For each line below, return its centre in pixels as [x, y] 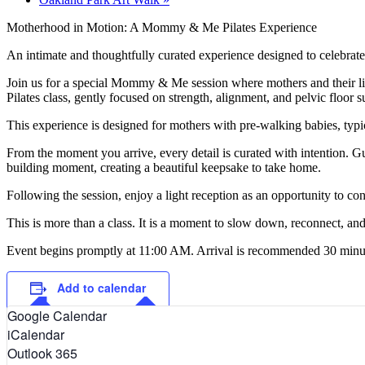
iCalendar [36, 334]
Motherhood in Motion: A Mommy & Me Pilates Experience [162, 27]
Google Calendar [57, 315]
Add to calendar [101, 287]
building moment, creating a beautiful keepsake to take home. [164, 167]
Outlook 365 [42, 353]
